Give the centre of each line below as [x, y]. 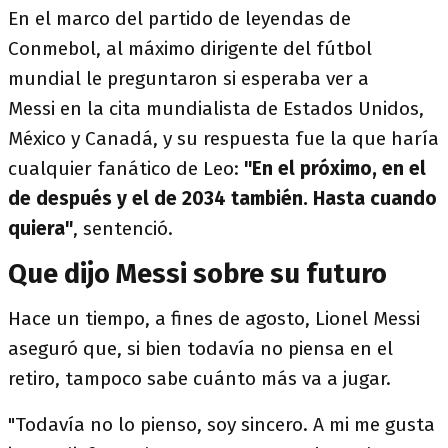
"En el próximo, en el [332, 168]
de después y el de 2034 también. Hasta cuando [222, 198]
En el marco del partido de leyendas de [179, 18]
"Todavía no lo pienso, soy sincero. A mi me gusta [221, 424]
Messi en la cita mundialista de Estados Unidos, [216, 108]
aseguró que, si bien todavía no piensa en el [200, 348]
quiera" [40, 228]
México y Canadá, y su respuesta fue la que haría [223, 138]
